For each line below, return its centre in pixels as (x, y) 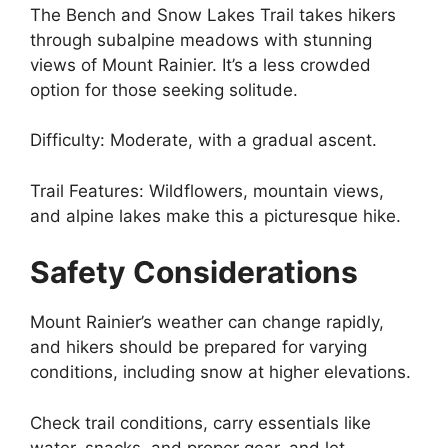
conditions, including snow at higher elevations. (220, 372)
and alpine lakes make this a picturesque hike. (215, 215)
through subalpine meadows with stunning (201, 39)
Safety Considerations (194, 272)
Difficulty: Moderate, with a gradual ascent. (203, 140)
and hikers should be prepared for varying (198, 347)
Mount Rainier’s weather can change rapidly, (207, 322)
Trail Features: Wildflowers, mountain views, (207, 190)
